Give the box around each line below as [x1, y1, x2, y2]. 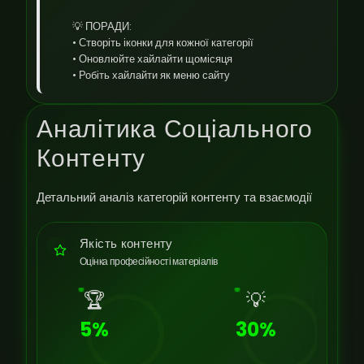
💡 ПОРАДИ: [72, 19, 132, 33]
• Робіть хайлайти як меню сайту [72, 68, 230, 82]
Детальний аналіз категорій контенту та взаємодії [37, 188, 312, 206]
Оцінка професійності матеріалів [80, 254, 218, 268]
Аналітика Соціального [37, 112, 313, 146]
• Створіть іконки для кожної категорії [72, 36, 253, 50]
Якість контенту [80, 235, 173, 252]
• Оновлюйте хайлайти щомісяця [72, 52, 232, 66]
